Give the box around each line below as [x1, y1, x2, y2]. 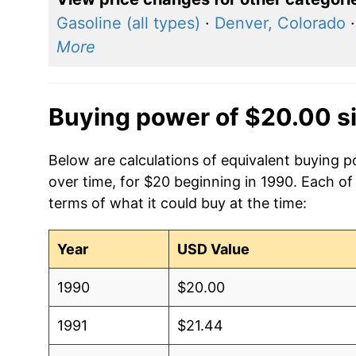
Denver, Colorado [214, 13, 346, 33]
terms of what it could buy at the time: [48, 194, 307, 211]
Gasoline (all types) [56, 13, 200, 33]
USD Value [177, 240, 250, 257]
